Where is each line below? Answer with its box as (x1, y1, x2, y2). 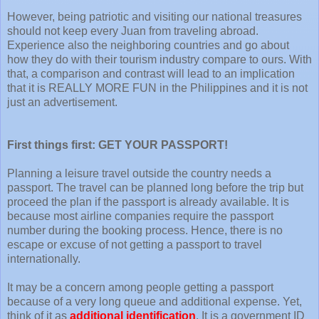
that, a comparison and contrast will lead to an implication (7, 67, 295, 80)
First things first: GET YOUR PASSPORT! (7, 138, 228, 151)
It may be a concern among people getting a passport (7, 281, 273, 293)
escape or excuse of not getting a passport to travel (7, 238, 262, 251)
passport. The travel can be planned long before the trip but (7, 181, 303, 194)
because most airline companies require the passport (7, 209, 273, 222)
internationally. (7, 252, 80, 265)
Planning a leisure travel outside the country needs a (7, 167, 271, 179)
